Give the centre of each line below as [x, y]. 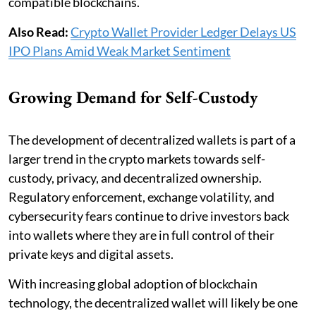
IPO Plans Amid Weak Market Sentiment [120, 50]
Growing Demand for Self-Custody [133, 97]
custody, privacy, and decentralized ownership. [135, 177]
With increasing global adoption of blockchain [133, 283]
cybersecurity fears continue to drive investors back [149, 215]
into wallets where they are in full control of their [141, 235]
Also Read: [38, 31]
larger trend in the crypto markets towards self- [137, 158]
